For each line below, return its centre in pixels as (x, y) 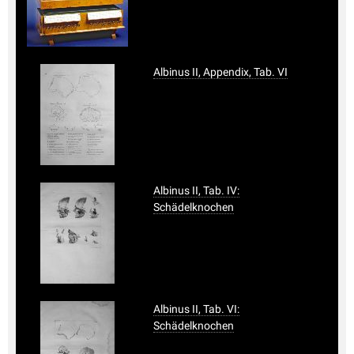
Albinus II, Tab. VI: (196, 309)
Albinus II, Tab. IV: (196, 190)
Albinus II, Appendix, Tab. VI (220, 72)
